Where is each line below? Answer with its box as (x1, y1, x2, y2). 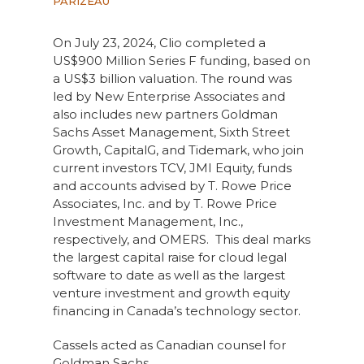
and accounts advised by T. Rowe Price (52, 178, 292, 193)
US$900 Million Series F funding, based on (52, 53, 310, 68)
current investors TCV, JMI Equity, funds (52, 160, 292, 175)
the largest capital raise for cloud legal (52, 249, 287, 265)
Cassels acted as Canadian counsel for (52, 337, 286, 353)
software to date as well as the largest (52, 267, 285, 283)
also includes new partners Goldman (52, 106, 278, 122)
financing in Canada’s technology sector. (52, 303, 301, 318)
